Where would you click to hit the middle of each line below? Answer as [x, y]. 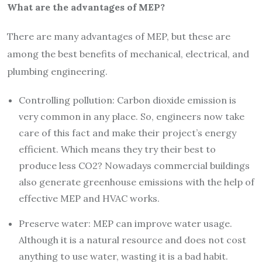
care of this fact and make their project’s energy [127, 132]
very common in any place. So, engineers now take [132, 116]
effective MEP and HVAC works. [89, 198]
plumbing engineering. [57, 71]
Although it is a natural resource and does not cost [132, 239]
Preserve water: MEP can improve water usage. [125, 223]
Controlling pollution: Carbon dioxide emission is [127, 100]
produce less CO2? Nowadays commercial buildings [134, 165]
